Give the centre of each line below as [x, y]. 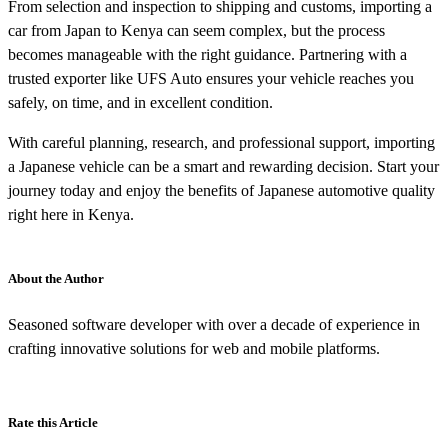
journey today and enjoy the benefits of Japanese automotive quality [221, 190]
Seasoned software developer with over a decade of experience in [214, 324]
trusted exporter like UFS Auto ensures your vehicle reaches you [211, 78]
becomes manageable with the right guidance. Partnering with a [207, 54]
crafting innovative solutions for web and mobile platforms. [194, 348]
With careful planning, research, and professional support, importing [221, 142]
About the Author [56, 278]
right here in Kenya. [71, 214]
